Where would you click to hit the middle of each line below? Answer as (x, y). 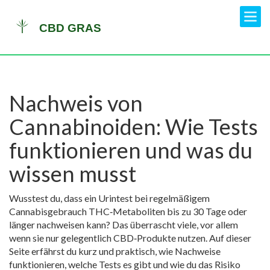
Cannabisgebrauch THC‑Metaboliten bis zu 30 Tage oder (128, 211)
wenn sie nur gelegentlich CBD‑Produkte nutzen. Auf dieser (130, 238)
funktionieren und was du (131, 150)
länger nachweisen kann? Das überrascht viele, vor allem (124, 224)
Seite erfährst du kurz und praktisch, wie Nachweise (115, 251)
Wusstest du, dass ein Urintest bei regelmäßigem (109, 198)
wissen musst (73, 174)
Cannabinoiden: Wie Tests (133, 127)
